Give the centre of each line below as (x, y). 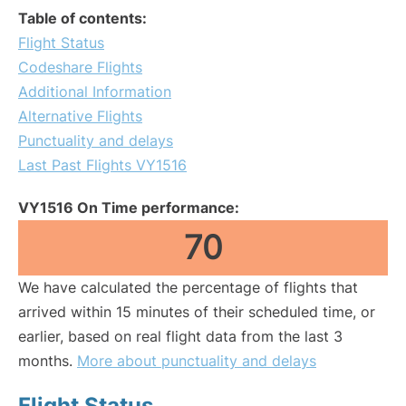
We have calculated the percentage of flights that (188, 287)
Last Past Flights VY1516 (102, 165)
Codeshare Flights (80, 67)
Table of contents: (82, 18)
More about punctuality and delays (197, 361)
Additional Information (95, 92)
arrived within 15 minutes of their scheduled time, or (197, 312)
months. (48, 361)
